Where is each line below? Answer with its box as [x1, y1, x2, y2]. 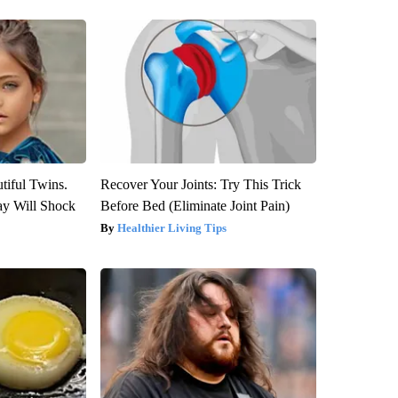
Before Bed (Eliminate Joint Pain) [99, 198, 290, 214]
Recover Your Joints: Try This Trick [99, 177, 301, 193]
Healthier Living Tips [116, 221, 227, 235]
